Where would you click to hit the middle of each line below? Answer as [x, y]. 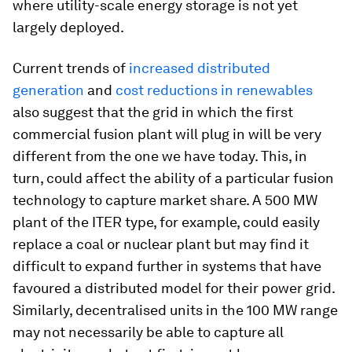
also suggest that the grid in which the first [153, 112]
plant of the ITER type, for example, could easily [166, 222]
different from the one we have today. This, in [160, 156]
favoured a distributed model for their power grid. [174, 288]
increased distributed [200, 68]
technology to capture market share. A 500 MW [165, 200]
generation [50, 90]
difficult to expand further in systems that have [167, 266]
